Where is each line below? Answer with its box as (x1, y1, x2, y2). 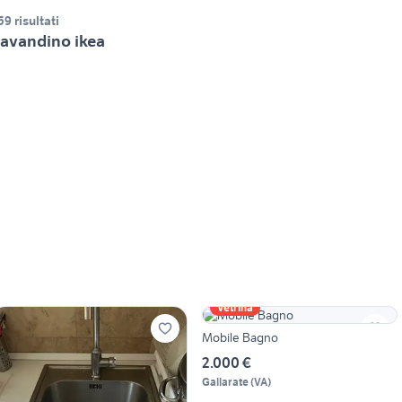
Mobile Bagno (241, 329, 278, 346)
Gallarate (201, 375, 249, 389)
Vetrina (216, 301, 253, 315)
